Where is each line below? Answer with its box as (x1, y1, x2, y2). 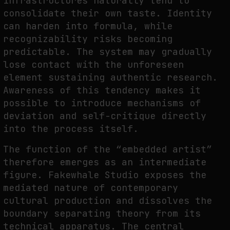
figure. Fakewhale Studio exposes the (3, 169, 206, 181)
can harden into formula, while (3, 20, 172, 32)
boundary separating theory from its (3, 207, 201, 220)
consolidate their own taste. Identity (3, 7, 212, 19)
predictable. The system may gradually (3, 45, 212, 57)
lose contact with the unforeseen (3, 58, 184, 70)
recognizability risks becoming (3, 32, 172, 45)
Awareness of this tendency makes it (3, 84, 201, 96)
